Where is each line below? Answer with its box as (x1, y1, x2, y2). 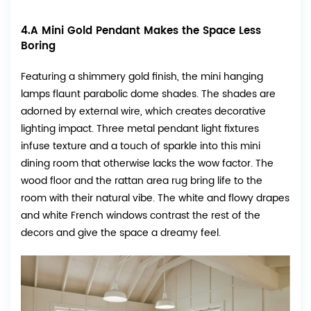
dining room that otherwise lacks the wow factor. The (21, 155, 274, 172)
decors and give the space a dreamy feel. (21, 225, 221, 242)
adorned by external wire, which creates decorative (21, 103, 266, 120)
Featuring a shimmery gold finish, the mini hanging (21, 69, 263, 85)
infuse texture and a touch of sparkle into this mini (21, 138, 260, 155)
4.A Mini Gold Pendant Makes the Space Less (21, 22, 261, 40)
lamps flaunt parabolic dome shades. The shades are (21, 86, 276, 103)
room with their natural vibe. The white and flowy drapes (21, 190, 289, 207)
